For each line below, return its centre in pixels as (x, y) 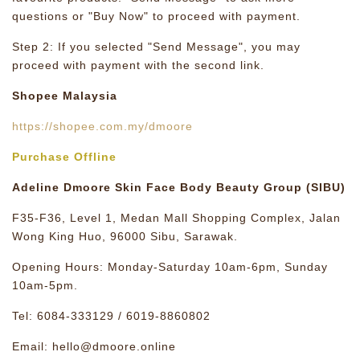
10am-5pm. (45, 285)
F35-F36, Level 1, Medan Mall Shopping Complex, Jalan (176, 218)
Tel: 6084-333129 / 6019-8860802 (111, 316)
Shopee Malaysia (65, 96)
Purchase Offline (64, 157)
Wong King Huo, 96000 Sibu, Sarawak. (125, 236)
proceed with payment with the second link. (140, 65)
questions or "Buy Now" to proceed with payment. (156, 16)
